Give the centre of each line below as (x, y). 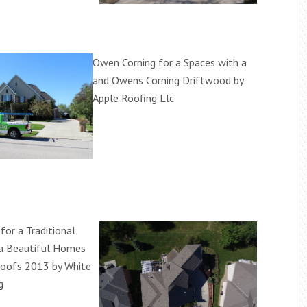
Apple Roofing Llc (133, 98)
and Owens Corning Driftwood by (168, 81)
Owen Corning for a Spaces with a (170, 63)
